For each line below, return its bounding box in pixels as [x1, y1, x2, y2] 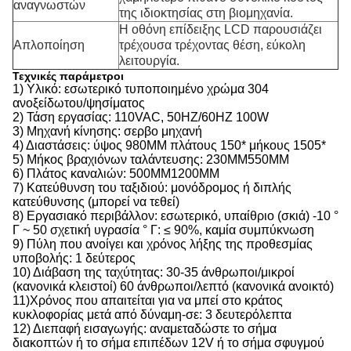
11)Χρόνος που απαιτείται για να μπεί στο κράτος [13, 294, 283, 307]
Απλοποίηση [13, 38, 85, 52]
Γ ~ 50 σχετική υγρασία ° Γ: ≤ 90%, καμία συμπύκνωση [13, 223, 314, 237]
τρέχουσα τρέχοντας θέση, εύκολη [119, 38, 306, 52]
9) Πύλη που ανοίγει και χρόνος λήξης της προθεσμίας [13, 237, 313, 251]
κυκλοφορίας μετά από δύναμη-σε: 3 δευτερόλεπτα [13, 308, 291, 321]
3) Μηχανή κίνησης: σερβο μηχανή [13, 125, 202, 138]
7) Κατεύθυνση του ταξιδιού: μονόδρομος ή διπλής [13, 181, 291, 194]
